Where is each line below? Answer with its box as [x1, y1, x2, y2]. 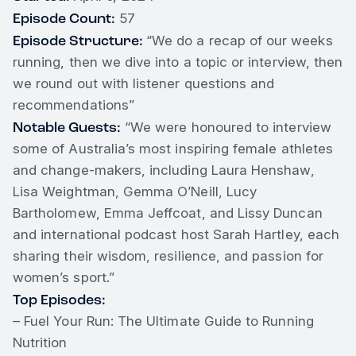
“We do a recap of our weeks [146, 32, 333, 48]
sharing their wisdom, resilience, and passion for [13, 247, 323, 264]
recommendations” [13, 96, 134, 113]
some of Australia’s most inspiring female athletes [13, 140, 333, 157]
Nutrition [13, 334, 68, 350]
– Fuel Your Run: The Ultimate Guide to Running [13, 312, 314, 329]
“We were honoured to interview [121, 118, 331, 135]
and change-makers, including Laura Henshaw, [13, 161, 315, 178]
